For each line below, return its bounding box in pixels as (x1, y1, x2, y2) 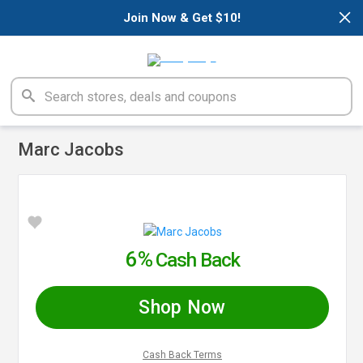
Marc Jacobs (18, 139, 125, 160)
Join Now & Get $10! (122, 11, 241, 25)
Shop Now (139, 296, 226, 318)
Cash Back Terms (143, 348, 222, 361)
